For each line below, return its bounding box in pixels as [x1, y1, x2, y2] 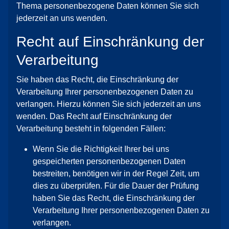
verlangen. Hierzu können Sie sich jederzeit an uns [16, 100, 201, 108]
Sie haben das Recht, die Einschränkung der [16, 75, 178, 84]
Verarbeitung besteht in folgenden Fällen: [16, 124, 166, 133]
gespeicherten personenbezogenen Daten [33, 157, 186, 166]
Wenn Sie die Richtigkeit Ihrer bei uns [33, 145, 169, 153]
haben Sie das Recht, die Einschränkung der [33, 194, 195, 202]
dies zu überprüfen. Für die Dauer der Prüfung [33, 181, 199, 190]
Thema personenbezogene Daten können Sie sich [16, 2, 199, 10]
